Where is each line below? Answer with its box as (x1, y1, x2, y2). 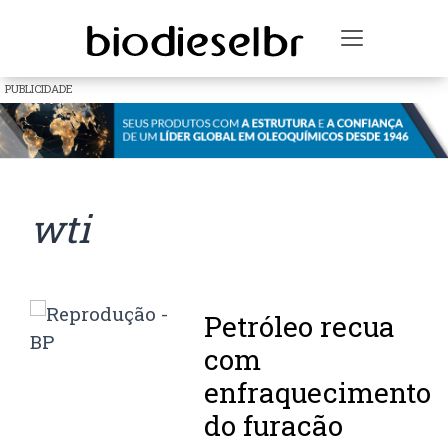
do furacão (204, 407, 344, 445)
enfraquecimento (204, 374, 432, 412)
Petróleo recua (204, 308, 396, 346)
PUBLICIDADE (5, 81, 73, 96)
